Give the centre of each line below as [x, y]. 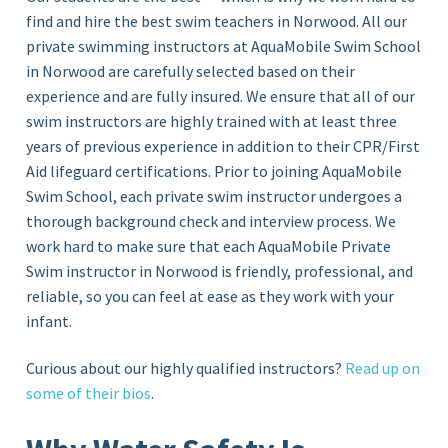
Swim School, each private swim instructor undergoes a [214, 195]
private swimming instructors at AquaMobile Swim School [224, 45]
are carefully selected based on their [232, 70]
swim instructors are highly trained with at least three [212, 120]
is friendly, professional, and [317, 270]
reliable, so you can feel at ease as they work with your [210, 295]
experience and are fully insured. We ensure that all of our [221, 95]
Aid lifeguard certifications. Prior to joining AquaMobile [214, 170]
